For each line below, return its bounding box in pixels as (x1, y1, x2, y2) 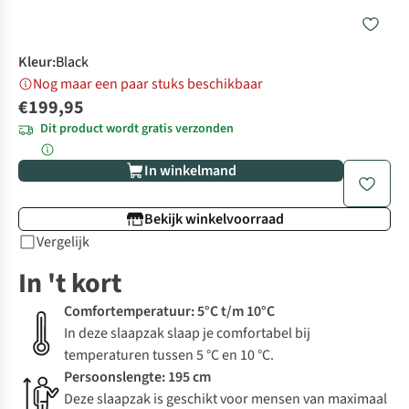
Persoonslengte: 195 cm (64, 367, 211, 388)
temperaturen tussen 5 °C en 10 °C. (64, 345, 274, 366)
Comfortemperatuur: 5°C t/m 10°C (64, 301, 275, 322)
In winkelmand (143, 161, 236, 182)
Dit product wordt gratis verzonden (40, 120, 234, 139)
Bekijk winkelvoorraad (143, 209, 284, 230)
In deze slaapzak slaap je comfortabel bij (64, 323, 310, 344)
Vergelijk (37, 232, 89, 253)
